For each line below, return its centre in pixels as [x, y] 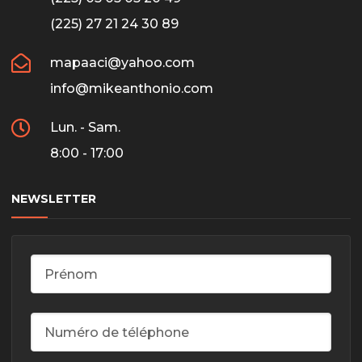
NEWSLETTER [54, 199]
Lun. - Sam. [85, 128]
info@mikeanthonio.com [132, 89]
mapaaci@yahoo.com [122, 63]
